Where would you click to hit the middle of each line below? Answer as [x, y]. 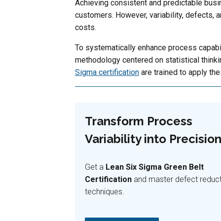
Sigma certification [107, 72]
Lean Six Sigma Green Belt [155, 167]
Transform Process [139, 121]
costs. [86, 27]
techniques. [105, 191]
